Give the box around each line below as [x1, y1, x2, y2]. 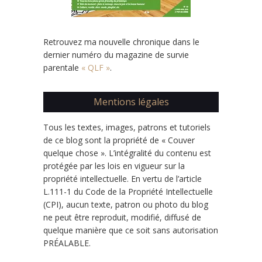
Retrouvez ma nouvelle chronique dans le [43, 36, 199, 47]
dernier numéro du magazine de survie [43, 49, 189, 60]
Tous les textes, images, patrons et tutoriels [43, 121, 211, 133]
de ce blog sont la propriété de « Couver [43, 134, 195, 146]
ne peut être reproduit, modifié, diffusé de [43, 211, 201, 223]
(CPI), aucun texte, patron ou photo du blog [43, 198, 208, 210]
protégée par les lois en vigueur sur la [43, 160, 185, 171]
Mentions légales [93, 95, 169, 108]
